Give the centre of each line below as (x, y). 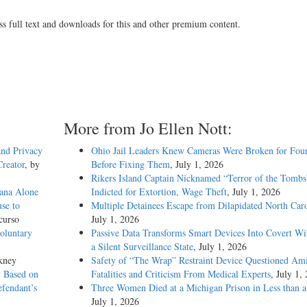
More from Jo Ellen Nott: (148, 128)
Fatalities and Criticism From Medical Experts (181, 274)
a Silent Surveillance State (142, 247)
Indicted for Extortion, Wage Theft (159, 192)
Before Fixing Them (130, 164)
